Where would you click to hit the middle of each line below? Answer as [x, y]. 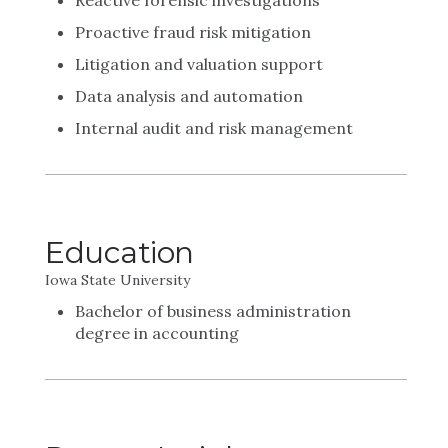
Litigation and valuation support [199, 64]
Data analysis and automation [189, 96]
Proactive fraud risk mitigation [193, 32]
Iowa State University [117, 280]
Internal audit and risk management [214, 128]
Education [119, 252]
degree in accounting [157, 333]
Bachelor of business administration [213, 311]
